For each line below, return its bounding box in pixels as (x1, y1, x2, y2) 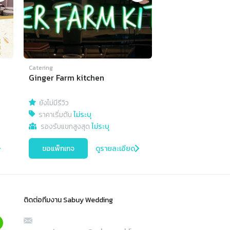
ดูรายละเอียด (95, 143, 135, 154)
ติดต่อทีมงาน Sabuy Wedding (24, 195, 113, 206)
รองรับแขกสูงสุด (41, 121, 91, 132)
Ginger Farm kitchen (29, 71, 104, 84)
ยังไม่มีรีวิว (39, 98, 69, 109)
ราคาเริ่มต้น (39, 109, 73, 121)
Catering (29, 63, 53, 73)
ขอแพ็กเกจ (42, 143, 74, 154)
